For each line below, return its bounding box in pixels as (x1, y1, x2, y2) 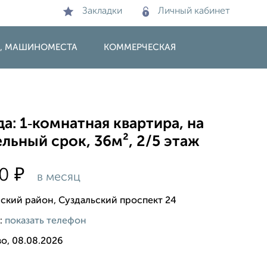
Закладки (82, 7, 122, 16)
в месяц (34, 171, 81, 184)
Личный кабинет (158, 7, 230, 16)
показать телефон (5, 216, 87, 226)
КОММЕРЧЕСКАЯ (104, 43, 176, 52)
